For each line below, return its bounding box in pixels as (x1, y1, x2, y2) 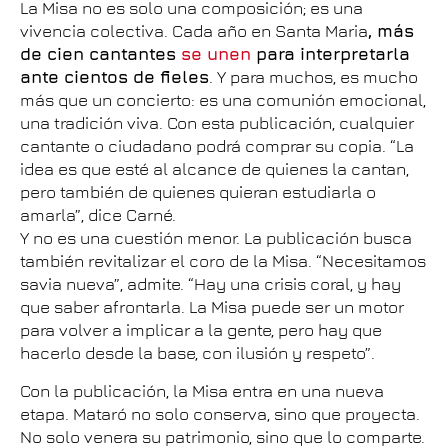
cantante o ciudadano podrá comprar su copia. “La (20, 135, 414, 156)
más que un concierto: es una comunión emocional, (20, 89, 426, 110)
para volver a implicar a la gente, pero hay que (20, 319, 382, 340)
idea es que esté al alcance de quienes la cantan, (20, 158, 409, 179)
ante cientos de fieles (20, 66, 209, 87)
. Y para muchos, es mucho (209, 66, 418, 87)
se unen (176, 43, 251, 64)
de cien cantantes (20, 43, 176, 64)
